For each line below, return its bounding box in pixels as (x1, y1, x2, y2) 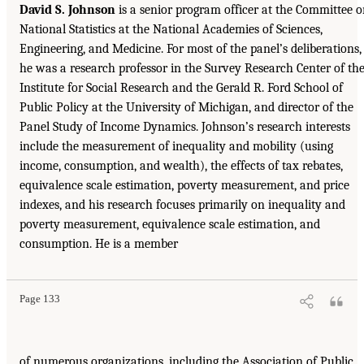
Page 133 (19, 292, 60, 305)
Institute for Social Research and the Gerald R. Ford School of (19, 80, 343, 95)
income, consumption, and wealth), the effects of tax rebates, (19, 158, 343, 173)
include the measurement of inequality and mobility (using (19, 138, 333, 154)
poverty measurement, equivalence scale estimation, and (19, 216, 320, 232)
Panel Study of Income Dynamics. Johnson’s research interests (19, 119, 350, 134)
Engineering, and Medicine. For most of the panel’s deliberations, (19, 41, 362, 56)
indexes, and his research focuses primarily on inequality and (19, 197, 345, 212)
